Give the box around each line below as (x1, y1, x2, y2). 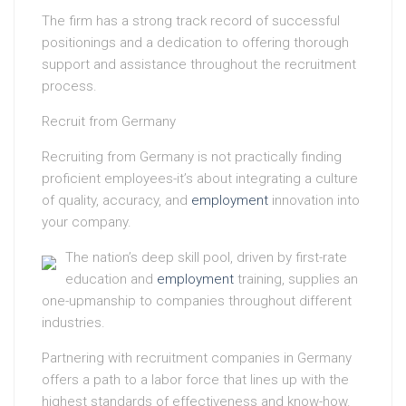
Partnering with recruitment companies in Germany (42, 350, 352, 367)
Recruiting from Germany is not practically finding (42, 149, 342, 166)
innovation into (268, 192, 360, 209)
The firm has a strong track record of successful (42, 13, 340, 30)
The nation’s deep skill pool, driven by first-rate (65, 249, 347, 266)
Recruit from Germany (42, 113, 176, 130)
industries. (42, 314, 105, 332)
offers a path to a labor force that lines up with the (42, 372, 349, 389)
